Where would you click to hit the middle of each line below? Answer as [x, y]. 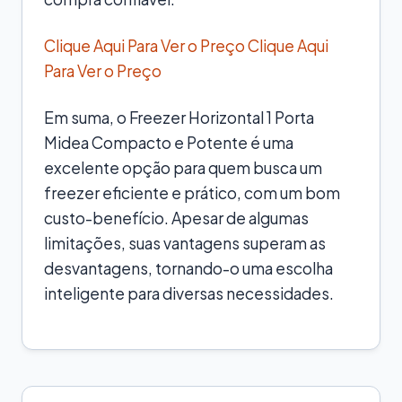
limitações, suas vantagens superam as [185, 243]
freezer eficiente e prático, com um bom [192, 192]
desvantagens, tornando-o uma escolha [188, 268]
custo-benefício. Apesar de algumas [176, 218]
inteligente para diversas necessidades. [189, 293]
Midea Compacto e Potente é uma [169, 142]
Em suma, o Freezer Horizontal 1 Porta [179, 117]
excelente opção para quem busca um [183, 167]
